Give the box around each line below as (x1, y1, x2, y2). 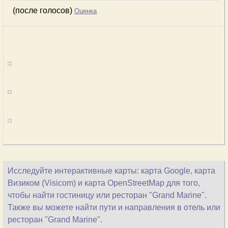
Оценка (74, 7, 97, 15)
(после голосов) (13, 6, 74, 15)
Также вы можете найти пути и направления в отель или (8, 203, 220, 212)
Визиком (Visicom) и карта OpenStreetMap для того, (8, 179, 200, 187)
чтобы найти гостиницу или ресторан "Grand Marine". (8, 191, 207, 199)
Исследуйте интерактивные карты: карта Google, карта (8, 166, 215, 175)
